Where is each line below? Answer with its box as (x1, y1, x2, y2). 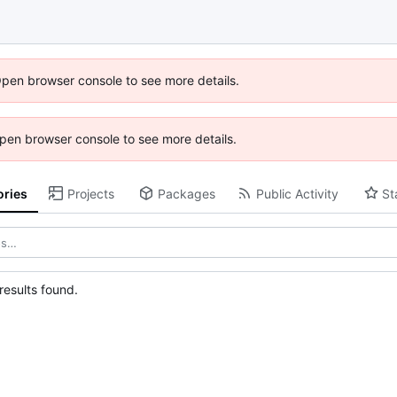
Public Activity (255, 185, 339, 201)
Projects (66, 185, 114, 201)
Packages (157, 185, 215, 201)
